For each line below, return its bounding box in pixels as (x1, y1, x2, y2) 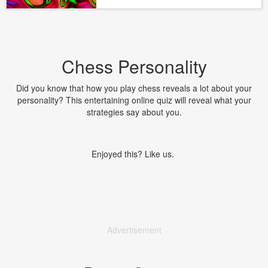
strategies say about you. (86, 106, 182, 118)
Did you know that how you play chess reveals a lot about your (16, 82, 252, 94)
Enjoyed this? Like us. (92, 148, 176, 160)
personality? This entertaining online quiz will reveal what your (17, 94, 251, 106)
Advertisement (106, 224, 162, 236)
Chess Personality (61, 53, 207, 79)
